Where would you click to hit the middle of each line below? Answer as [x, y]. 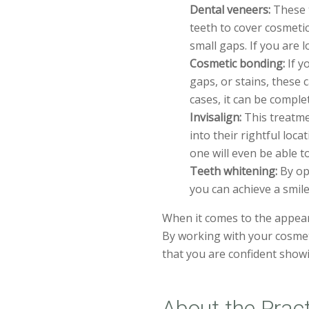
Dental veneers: [230, 10]
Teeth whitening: [234, 171]
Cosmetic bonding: [238, 64]
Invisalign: [217, 118]
